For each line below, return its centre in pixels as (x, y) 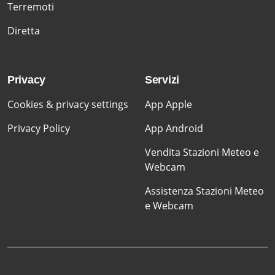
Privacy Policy (39, 128)
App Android (174, 128)
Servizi (162, 79)
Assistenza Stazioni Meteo (204, 191)
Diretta (24, 30)
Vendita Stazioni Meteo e (202, 152)
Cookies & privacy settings (68, 104)
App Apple (168, 104)
